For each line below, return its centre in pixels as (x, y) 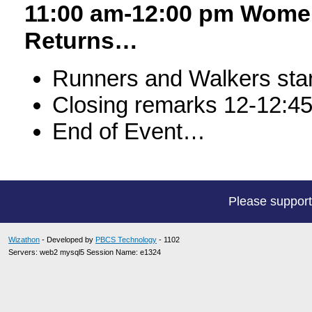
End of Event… (129, 132)
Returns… (81, 41)
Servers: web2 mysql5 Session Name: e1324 (85, 252)
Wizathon (24, 240)
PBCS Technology (126, 240)
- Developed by (68, 240)
